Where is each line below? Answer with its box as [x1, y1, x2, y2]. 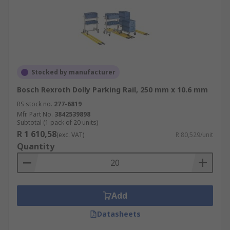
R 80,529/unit [176, 130, 213, 139]
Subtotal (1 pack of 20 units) [17, 118, 98, 127]
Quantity [17, 141, 54, 152]
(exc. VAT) [56, 130, 84, 139]
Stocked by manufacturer [31, 68, 116, 76]
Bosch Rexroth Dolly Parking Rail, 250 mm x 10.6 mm [17, 85, 208, 94]
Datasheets [97, 209, 141, 219]
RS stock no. [17, 100, 52, 108]
